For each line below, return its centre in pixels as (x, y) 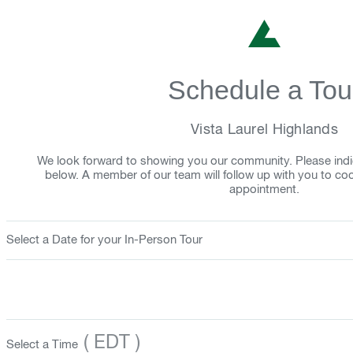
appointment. (264, 190)
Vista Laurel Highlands (264, 130)
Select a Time (42, 345)
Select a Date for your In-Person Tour (104, 240)
